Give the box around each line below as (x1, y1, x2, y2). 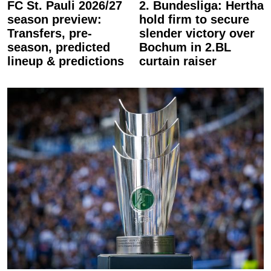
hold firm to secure (139, 13, 249, 26)
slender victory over (139, 27, 255, 40)
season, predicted (7, 41, 110, 54)
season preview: (7, 13, 102, 26)
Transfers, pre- (7, 27, 92, 40)
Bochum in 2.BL (139, 41, 231, 54)
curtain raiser (139, 54, 217, 68)
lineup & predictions (7, 54, 124, 68)
